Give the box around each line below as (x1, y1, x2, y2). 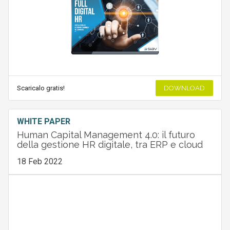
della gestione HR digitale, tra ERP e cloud (16, 139, 203, 150)
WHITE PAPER (16, 116, 70, 126)
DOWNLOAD (164, 84, 205, 92)
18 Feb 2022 (16, 156, 63, 166)
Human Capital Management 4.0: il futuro (16, 129, 195, 140)
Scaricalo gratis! (16, 84, 65, 92)
